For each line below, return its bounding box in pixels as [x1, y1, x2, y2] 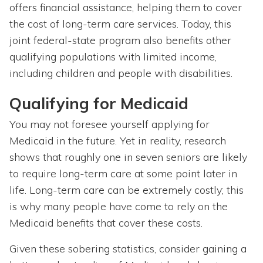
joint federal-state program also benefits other [9, 33, 231, 48]
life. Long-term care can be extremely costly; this [9, 183, 244, 197]
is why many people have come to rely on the [9, 200, 228, 214]
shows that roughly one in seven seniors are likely [9, 150, 247, 164]
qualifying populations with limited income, [9, 50, 217, 64]
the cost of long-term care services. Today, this [9, 17, 231, 31]
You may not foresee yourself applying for [9, 117, 210, 131]
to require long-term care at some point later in [9, 167, 237, 181]
